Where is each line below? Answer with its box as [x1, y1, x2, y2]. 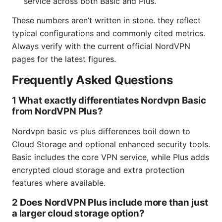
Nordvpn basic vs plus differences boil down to [12, 126, 190, 137]
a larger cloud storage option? [12, 208, 145, 220]
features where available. [12, 178, 106, 188]
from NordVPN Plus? [12, 106, 103, 117]
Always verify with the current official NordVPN [12, 41, 190, 52]
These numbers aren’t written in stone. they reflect [12, 15, 201, 26]
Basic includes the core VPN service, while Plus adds [12, 152, 209, 163]
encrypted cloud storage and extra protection [12, 165, 184, 175]
